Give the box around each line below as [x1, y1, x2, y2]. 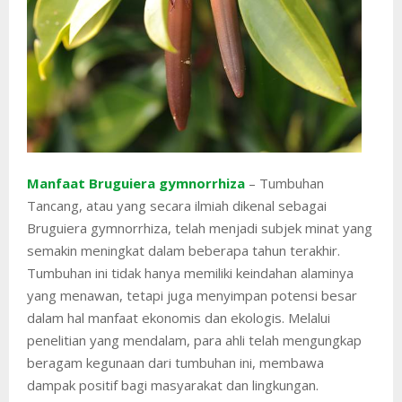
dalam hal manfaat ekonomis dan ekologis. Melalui [27, 308, 330, 327]
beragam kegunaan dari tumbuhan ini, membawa [27, 353, 324, 371]
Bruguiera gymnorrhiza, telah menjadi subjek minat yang [27, 218, 372, 237]
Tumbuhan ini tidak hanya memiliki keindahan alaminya [27, 263, 354, 282]
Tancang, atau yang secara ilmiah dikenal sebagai [27, 196, 327, 214]
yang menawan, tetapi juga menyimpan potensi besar [27, 285, 357, 304]
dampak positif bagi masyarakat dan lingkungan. [27, 375, 319, 394]
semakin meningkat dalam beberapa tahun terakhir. [27, 240, 340, 259]
